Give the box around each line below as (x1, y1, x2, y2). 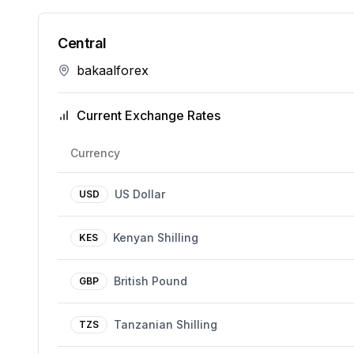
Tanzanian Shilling (114, 318, 217, 331)
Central (58, 35, 107, 51)
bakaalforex (77, 62, 149, 78)
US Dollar (115, 187, 165, 201)
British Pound (114, 274, 187, 288)
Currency (70, 146, 120, 160)
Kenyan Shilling (113, 231, 198, 244)
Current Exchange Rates (77, 107, 220, 123)
